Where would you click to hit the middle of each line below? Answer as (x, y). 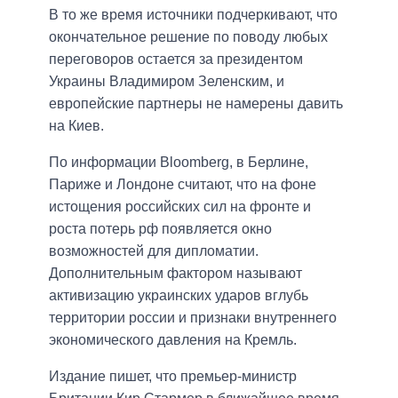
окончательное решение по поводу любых (188, 37)
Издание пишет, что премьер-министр (173, 377)
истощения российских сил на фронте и (180, 207)
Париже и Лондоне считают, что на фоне (183, 185)
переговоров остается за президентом (176, 60)
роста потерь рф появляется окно (160, 229)
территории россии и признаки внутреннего (193, 318)
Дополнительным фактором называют (175, 274)
